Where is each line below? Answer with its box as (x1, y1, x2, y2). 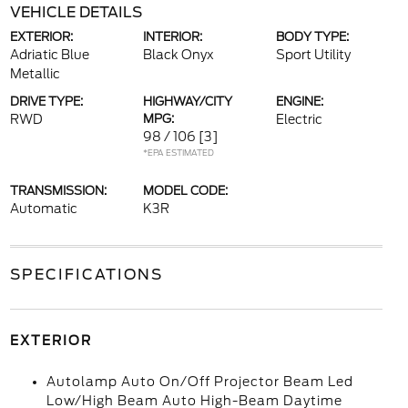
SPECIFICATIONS (9, 266, 163, 283)
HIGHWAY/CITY (142, 95, 232, 108)
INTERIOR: (142, 30, 202, 44)
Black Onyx (142, 47, 214, 62)
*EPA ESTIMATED (142, 148, 214, 158)
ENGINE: (276, 95, 324, 108)
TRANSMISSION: (9, 184, 107, 198)
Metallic (9, 66, 60, 81)
